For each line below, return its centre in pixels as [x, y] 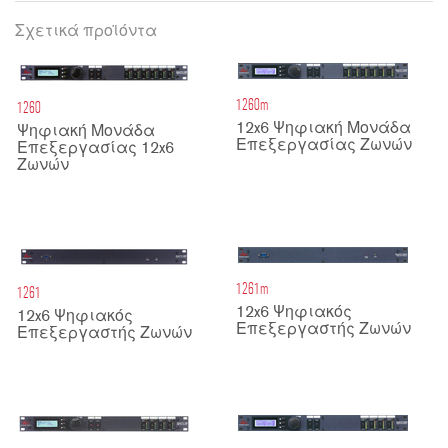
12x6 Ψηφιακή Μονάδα [323, 129]
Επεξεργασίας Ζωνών [324, 146]
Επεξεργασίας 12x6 [95, 149]
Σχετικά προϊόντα [86, 32]
